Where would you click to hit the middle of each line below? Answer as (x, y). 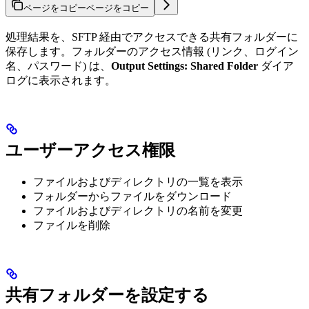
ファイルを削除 (72, 225)
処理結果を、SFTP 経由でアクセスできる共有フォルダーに (152, 37)
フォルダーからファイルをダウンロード (132, 196)
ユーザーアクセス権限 (90, 150)
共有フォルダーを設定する (107, 295)
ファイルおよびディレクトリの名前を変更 (138, 210)
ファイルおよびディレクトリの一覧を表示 (138, 181)
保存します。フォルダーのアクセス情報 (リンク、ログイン (152, 51)
